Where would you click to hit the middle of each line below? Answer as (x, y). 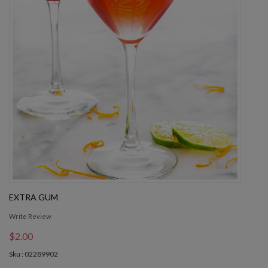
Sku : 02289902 (33, 254)
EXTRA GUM (33, 197)
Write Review (30, 217)
